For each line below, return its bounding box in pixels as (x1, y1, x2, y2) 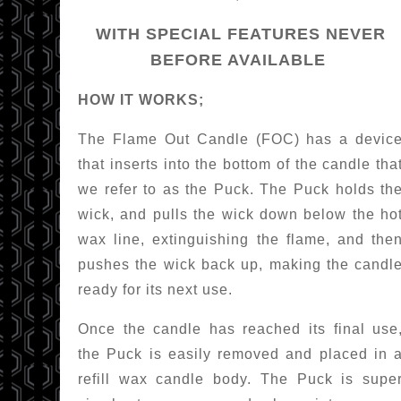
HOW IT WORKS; (78, 92, 204, 107)
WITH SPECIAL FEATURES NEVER (95, 25, 386, 43)
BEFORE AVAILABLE (149, 51, 331, 69)
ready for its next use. (78, 282, 233, 297)
